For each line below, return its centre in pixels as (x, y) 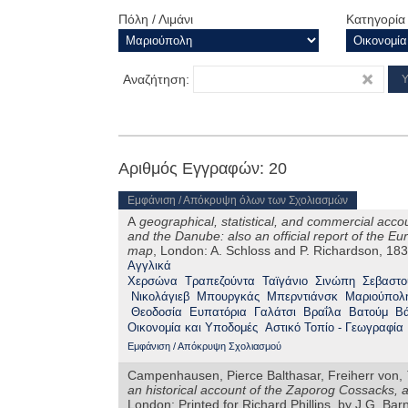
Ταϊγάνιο (285, 281)
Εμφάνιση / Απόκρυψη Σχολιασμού (204, 347)
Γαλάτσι (275, 312)
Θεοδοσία (157, 312)
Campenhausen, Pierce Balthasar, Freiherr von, (267, 376)
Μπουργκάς (228, 297)
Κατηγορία (376, 19)
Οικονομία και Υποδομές (193, 328)
